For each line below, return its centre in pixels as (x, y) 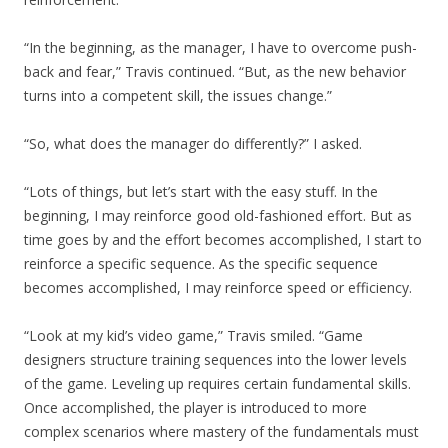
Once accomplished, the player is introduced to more (195, 407)
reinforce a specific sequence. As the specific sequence (201, 263)
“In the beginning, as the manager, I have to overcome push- (220, 47)
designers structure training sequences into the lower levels (215, 359)
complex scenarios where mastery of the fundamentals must (221, 431)
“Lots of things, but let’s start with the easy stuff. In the (201, 191)
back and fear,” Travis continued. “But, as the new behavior (215, 71)
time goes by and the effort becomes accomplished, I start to (223, 239)
